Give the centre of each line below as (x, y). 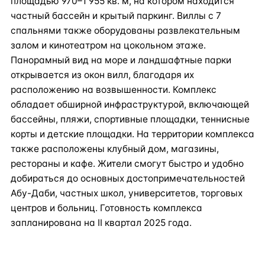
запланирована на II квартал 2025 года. (101, 223)
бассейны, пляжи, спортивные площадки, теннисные (130, 119)
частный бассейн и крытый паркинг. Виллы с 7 (116, 16)
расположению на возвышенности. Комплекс (114, 90)
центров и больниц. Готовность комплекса (106, 208)
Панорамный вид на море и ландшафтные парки (121, 60)
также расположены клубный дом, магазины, (115, 149)
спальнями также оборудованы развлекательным (125, 30)
